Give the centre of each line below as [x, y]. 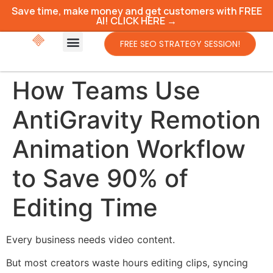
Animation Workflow [129, 149]
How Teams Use [106, 90]
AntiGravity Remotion [136, 120]
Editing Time [85, 207]
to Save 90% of [100, 178]
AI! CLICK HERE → [136, 21]
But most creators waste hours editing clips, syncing [127, 263]
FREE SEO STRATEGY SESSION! [180, 44]
